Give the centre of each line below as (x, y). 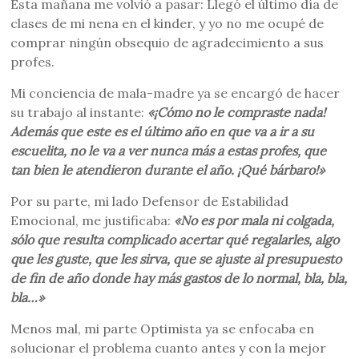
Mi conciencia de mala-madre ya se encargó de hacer (175, 93)
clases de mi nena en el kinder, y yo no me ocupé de (167, 23)
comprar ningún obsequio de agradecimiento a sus (167, 42)
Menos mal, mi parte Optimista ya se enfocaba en (163, 329)
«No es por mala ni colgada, (254, 220)
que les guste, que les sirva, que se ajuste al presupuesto (176, 259)
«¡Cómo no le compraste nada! (237, 112)
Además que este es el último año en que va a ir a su (163, 131)
